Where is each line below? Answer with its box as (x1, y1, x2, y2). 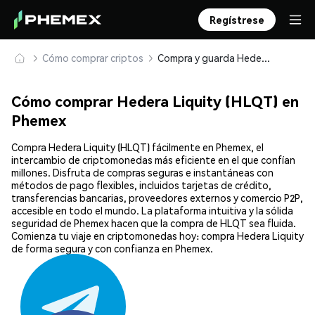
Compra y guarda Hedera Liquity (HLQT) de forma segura (262, 51, 270, 64)
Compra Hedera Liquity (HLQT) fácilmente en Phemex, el (11, 141, 264, 154)
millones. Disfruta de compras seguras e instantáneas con (11, 166, 274, 179)
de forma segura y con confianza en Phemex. (11, 242, 213, 255)
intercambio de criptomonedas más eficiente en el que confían (11, 153, 295, 167)
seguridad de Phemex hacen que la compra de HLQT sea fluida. (11, 217, 296, 230)
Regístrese (210, 13, 264, 26)
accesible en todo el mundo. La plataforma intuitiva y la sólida (11, 204, 293, 217)
